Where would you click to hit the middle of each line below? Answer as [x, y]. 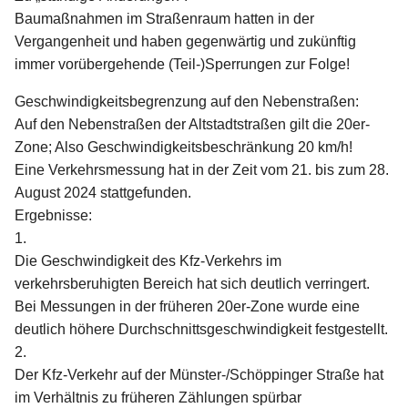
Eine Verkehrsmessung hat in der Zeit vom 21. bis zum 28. [202, 170]
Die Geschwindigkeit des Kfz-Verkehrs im [148, 261]
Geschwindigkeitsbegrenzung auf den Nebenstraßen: [187, 102]
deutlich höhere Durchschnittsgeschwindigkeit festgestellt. [201, 330]
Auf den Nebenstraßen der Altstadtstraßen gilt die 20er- [192, 125]
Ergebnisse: [53, 216]
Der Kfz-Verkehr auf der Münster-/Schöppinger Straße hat [199, 375]
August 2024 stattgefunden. [103, 193]
